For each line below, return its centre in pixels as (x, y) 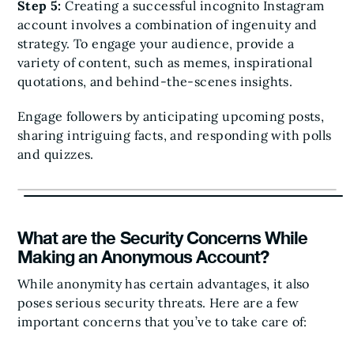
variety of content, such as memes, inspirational (165, 62)
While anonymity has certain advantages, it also (164, 284)
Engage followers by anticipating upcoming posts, (171, 116)
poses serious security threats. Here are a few (158, 303)
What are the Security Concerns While (163, 238)
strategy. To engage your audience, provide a (156, 43)
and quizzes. (56, 154)
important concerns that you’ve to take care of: (162, 322)
